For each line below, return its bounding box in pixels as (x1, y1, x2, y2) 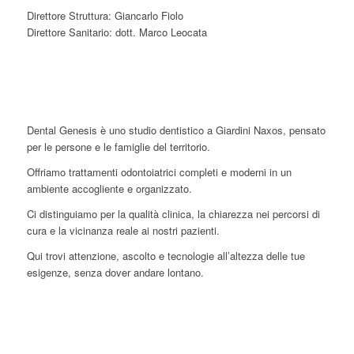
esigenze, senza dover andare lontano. (26, 264, 204, 280)
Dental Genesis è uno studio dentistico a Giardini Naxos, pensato (26, 122, 326, 137)
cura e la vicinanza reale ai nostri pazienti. (26, 222, 220, 238)
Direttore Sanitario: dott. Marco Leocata (26, 24, 207, 40)
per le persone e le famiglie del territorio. (26, 138, 210, 154)
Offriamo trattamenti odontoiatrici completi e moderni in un (26, 164, 292, 179)
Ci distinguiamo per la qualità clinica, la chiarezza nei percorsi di (26, 205, 320, 221)
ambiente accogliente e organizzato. (26, 180, 192, 196)
